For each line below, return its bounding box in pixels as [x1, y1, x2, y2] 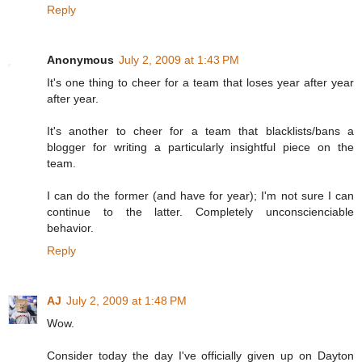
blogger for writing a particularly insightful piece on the [47, 141, 354, 154]
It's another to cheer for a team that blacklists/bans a [47, 124, 354, 138]
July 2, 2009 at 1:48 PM [66, 294, 187, 308]
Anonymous [47, 53, 114, 67]
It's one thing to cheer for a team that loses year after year [47, 76, 354, 90]
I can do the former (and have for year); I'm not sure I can [47, 189, 354, 203]
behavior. [47, 221, 94, 235]
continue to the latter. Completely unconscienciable [47, 205, 354, 219]
